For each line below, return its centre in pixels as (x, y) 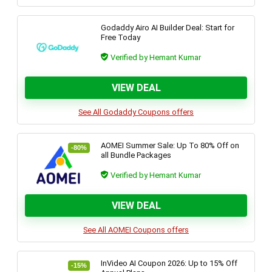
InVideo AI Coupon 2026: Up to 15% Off (169, 263)
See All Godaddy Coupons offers (136, 112)
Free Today (121, 37)
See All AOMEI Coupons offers (136, 230)
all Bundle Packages (136, 155)
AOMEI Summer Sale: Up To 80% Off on (170, 145)
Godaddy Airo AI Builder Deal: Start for (168, 28)
